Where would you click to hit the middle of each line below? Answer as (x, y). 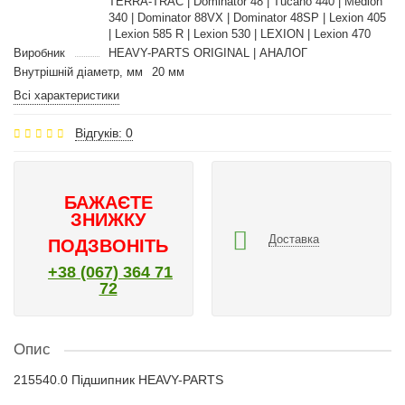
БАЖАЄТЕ (108, 202)
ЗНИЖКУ (108, 220)
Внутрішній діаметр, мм (78, 72)
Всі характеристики (66, 95)
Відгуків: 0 (104, 133)
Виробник (39, 53)
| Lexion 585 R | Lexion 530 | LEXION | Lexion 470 (239, 34)
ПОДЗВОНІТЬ (108, 246)
